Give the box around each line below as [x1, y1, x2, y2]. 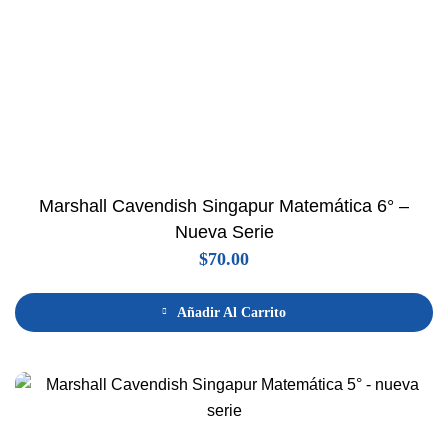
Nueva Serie [174, 221, 274, 242]
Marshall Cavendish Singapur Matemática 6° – [39, 195, 409, 216]
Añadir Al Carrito [177, 304, 286, 320]
